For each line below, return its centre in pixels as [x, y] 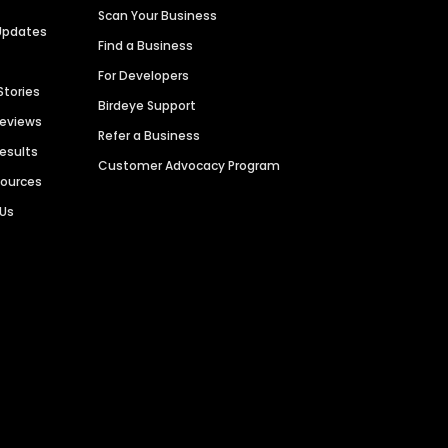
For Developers [144, 76]
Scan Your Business [158, 16]
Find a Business [146, 46]
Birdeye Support [147, 106]
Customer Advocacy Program [189, 166]
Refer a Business [149, 136]
